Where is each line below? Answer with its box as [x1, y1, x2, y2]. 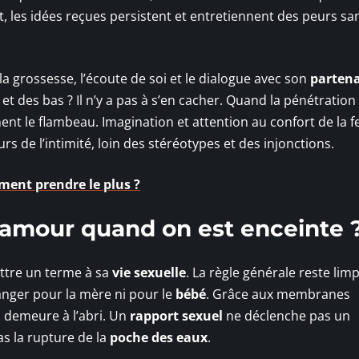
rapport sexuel [130, 306, 223, 325]
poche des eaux [110, 328, 208, 346]
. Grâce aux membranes [206, 284, 350, 303]
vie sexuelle [112, 263, 186, 281]
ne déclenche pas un [223, 306, 350, 325]
